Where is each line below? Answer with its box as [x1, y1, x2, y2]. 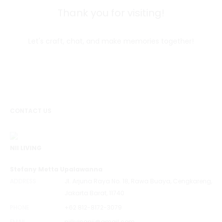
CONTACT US [10, 106, 52, 115]
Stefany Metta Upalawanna [10, 165, 103, 173]
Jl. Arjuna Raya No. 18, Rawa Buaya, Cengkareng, [64, 176, 212, 185]
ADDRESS [10, 176, 36, 185]
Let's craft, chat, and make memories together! [28, 36, 194, 46]
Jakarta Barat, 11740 [64, 188, 124, 197]
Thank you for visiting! [57, 5, 165, 20]
